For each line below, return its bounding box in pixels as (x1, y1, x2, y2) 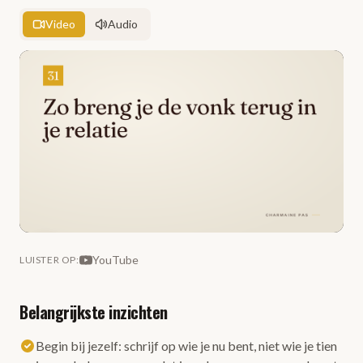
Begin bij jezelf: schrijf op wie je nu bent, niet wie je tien (36, 338, 337, 353)
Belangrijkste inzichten (19, 300, 168, 324)
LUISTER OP (19, 254, 76, 266)
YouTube (92, 253, 139, 267)
